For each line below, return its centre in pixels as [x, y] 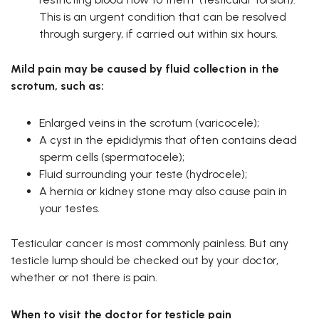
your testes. [71, 209]
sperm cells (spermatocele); [112, 157]
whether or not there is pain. [84, 278]
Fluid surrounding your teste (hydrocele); [143, 174]
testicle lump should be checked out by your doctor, [145, 261]
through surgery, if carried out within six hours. [158, 34]
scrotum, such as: [57, 86]
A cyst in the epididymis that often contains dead [168, 140]
